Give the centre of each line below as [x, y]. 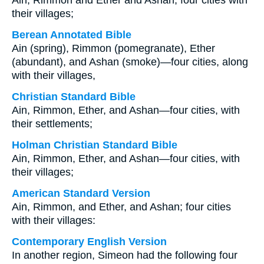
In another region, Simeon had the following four [125, 255]
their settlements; [52, 124]
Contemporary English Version [89, 242]
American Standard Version [81, 193]
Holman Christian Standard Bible [95, 145]
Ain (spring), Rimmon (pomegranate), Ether [113, 48]
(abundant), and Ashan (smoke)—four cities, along [130, 62]
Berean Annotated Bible [72, 35]
